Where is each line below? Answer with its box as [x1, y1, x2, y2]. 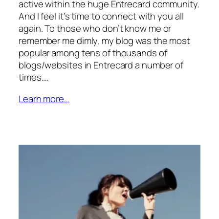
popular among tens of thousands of [19, 46, 167, 59]
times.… [19, 70, 49, 84]
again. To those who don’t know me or [19, 22, 172, 35]
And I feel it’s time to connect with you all [19, 9, 184, 22]
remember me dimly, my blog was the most [19, 34, 191, 47]
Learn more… [19, 92, 69, 105]
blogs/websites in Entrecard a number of [19, 58, 184, 71]
